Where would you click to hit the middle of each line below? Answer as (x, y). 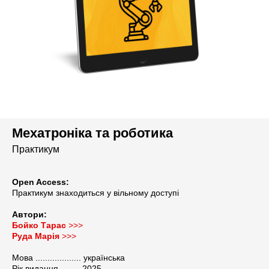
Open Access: (41, 182)
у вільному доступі (143, 193)
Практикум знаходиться (59, 193)
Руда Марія (36, 236)
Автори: (29, 214)
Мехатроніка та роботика (92, 133)
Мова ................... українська (68, 258)
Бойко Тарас (40, 225)
